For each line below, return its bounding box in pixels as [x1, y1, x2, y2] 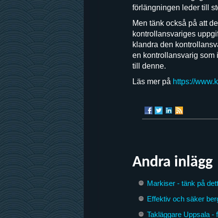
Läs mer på [132, 77, 173, 86]
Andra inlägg [132, 155, 213, 170]
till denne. [132, 62, 166, 70]
